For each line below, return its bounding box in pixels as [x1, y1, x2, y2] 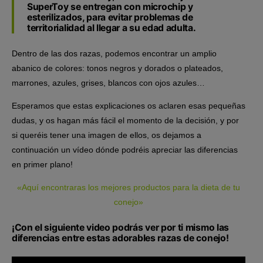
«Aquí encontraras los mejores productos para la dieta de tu [17, 182, 240, 192]
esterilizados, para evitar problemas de [27, 11, 193, 23]
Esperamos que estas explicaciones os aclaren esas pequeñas [12, 100, 245, 110]
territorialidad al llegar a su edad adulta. [27, 22, 196, 33]
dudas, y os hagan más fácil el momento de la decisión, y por [12, 115, 239, 125]
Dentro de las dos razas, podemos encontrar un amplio [12, 48, 217, 58]
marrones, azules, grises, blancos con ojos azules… [12, 77, 205, 87]
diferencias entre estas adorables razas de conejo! [12, 232, 229, 244]
